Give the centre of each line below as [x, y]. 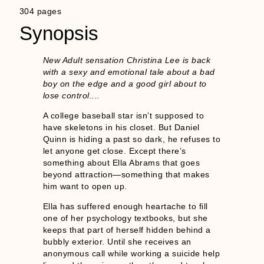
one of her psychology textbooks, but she [125, 218]
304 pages [40, 11]
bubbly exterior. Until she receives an [117, 242]
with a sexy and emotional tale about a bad [129, 72]
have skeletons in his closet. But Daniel [121, 128]
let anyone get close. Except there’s [114, 151]
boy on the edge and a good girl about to [125, 83]
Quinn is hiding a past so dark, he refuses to [132, 139]
